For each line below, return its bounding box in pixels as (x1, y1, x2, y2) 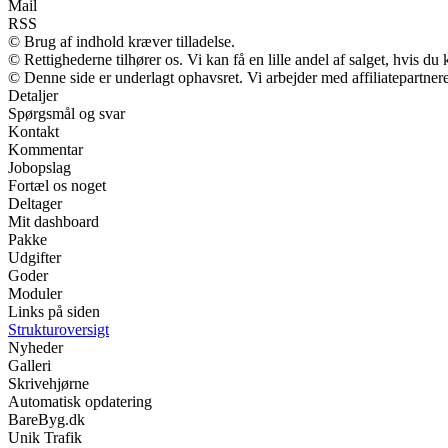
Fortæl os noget (8, 177, 106, 195)
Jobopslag (8, 159, 71, 177)
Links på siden (8, 303, 100, 321)
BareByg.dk (8, 411, 85, 429)
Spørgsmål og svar (8, 105, 125, 123)
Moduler (8, 285, 62, 303)
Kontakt (8, 123, 59, 141)
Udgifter (8, 249, 61, 267)
